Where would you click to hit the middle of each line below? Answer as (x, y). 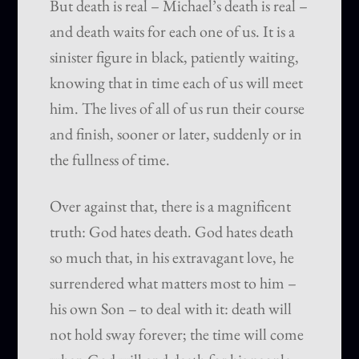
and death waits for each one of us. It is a (173, 32)
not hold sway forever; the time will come (177, 335)
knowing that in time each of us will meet (177, 83)
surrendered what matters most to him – (173, 283)
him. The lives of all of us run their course (177, 109)
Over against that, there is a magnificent (171, 206)
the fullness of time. (110, 160)
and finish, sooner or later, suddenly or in (176, 134)
